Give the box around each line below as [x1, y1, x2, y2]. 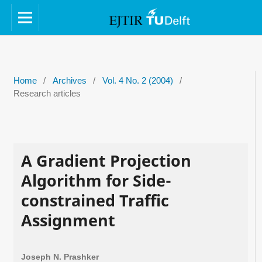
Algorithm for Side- [20, 169, 171, 191]
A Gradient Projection [20, 149, 191, 171]
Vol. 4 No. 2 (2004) [102, 75, 173, 85]
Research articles [13, 88, 81, 98]
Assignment [20, 209, 115, 231]
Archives [52, 75, 87, 85]
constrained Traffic [20, 189, 169, 211]
